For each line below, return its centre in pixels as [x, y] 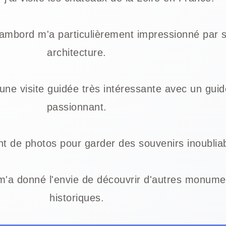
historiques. [77, 197]
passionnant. [77, 107]
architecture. [77, 52]
